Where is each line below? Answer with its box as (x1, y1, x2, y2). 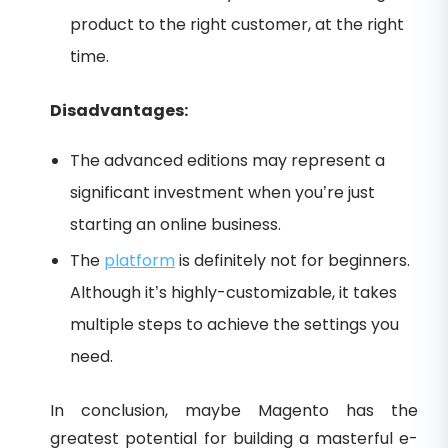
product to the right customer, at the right (70, 12, 404, 36)
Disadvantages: (50, 98, 188, 122)
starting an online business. (70, 212, 281, 236)
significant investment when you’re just (70, 180, 375, 204)
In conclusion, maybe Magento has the (50, 398, 418, 422)
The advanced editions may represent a (70, 148, 385, 172)
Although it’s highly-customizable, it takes (70, 280, 397, 304)
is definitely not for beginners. (175, 248, 410, 272)
